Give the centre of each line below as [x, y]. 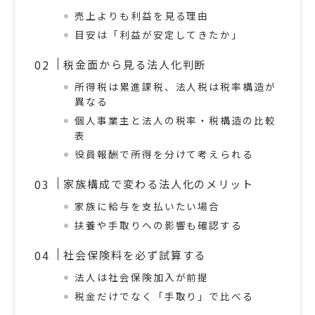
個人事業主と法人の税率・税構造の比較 [175, 121]
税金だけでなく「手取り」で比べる [164, 296]
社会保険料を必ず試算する [135, 255]
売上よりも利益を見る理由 [142, 16]
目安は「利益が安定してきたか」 [159, 35]
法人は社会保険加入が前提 [142, 277]
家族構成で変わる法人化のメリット [159, 184]
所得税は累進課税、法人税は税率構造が [175, 87]
